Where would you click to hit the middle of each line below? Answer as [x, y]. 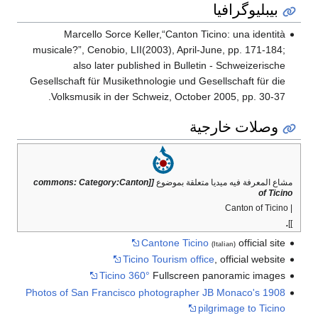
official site [260, 242]
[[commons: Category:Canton [91, 183]
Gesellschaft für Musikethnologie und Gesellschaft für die [157, 81]
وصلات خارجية [234, 127]
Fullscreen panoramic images [217, 276]
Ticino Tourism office [168, 259]
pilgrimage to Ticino [241, 308]
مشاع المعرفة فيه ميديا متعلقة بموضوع [223, 183]
